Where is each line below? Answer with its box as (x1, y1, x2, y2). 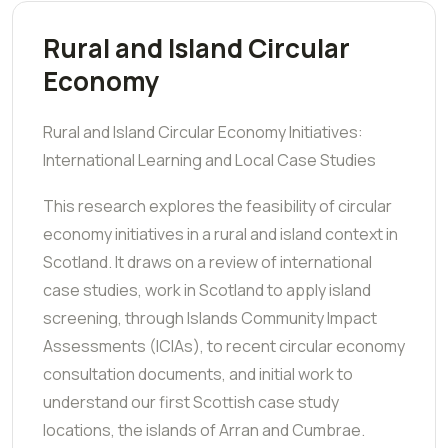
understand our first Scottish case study (43, 390, 339, 413)
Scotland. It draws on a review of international (43, 250, 372, 273)
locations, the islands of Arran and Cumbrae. (43, 418, 365, 441)
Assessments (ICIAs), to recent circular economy (43, 334, 405, 357)
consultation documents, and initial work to (43, 362, 353, 385)
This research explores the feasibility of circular (43, 194, 392, 217)
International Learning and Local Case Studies (43, 148, 376, 171)
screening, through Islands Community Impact (43, 306, 377, 329)
